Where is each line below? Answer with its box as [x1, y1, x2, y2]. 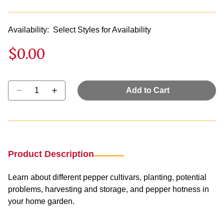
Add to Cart [126, 85, 169, 94]
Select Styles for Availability [53, 25, 151, 34]
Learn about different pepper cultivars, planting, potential [8, 172, 206, 181]
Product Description [8, 148, 94, 159]
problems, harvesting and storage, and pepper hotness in [8, 184, 209, 193]
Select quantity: [7, 80, 64, 89]
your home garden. [8, 196, 74, 205]
